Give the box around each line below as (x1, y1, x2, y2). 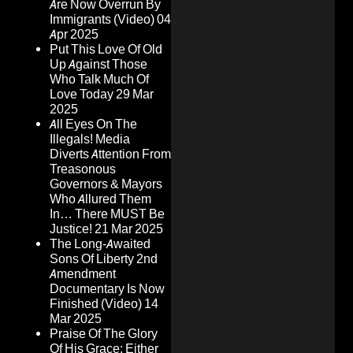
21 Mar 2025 (95, 221, 163, 237)
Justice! (50, 221, 92, 237)
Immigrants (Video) (50, 12, 154, 28)
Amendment (50, 266, 116, 282)
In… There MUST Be (50, 206, 165, 222)
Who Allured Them (50, 191, 151, 207)
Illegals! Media (50, 132, 130, 147)
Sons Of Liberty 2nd (50, 251, 158, 267)
